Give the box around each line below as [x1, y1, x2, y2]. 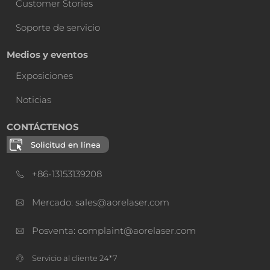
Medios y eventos [7, 49, 89, 61]
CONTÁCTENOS [7, 121, 80, 133]
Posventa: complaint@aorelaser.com [32, 225, 196, 237]
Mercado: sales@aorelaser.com [32, 196, 170, 209]
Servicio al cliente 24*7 [32, 253, 118, 263]
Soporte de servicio [16, 22, 101, 34]
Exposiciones [16, 70, 74, 82]
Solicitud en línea [31, 139, 101, 149]
